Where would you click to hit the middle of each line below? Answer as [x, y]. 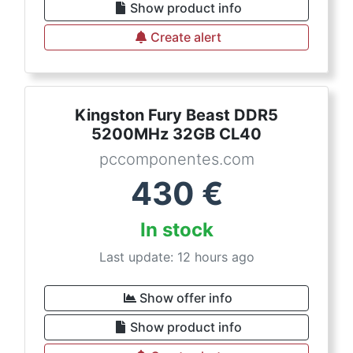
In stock [176, 230]
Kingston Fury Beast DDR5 [176, 115]
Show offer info [186, 298]
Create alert [186, 37]
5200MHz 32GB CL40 [176, 134]
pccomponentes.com [176, 160]
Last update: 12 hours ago [176, 257]
